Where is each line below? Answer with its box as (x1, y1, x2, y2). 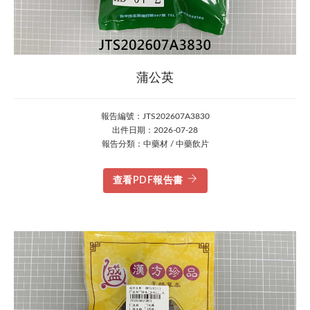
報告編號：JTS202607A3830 (100, 112, 210, 120)
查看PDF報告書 (112, 176, 183, 185)
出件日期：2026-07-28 (112, 126, 198, 134)
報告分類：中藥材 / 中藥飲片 (101, 140, 209, 148)
